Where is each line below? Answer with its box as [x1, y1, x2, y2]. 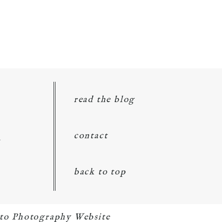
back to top [73, 166, 126, 178]
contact [73, 130, 108, 142]
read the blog [73, 94, 135, 106]
